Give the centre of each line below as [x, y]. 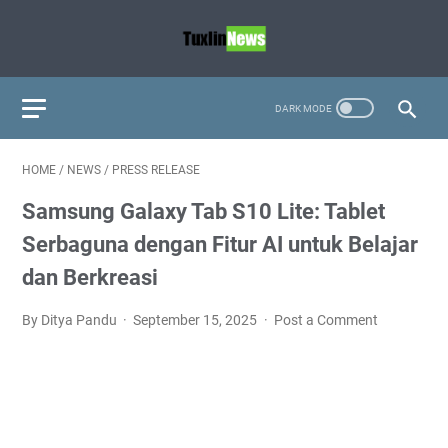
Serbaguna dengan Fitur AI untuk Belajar [220, 244]
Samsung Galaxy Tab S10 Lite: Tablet [203, 211]
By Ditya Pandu [71, 320]
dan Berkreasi [90, 277]
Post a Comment [325, 320]
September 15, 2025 [197, 320]
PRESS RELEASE [156, 170]
